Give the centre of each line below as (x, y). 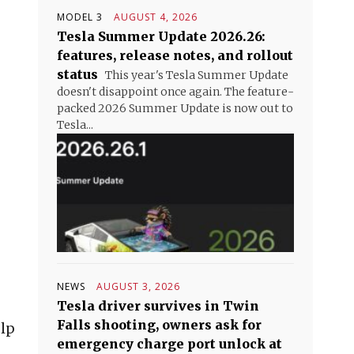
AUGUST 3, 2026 (138, 286)
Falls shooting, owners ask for (159, 325)
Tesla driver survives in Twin (158, 306)
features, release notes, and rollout (175, 55)
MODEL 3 (80, 17)
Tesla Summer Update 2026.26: (161, 36)
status (77, 74)
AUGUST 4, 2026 (156, 17)
